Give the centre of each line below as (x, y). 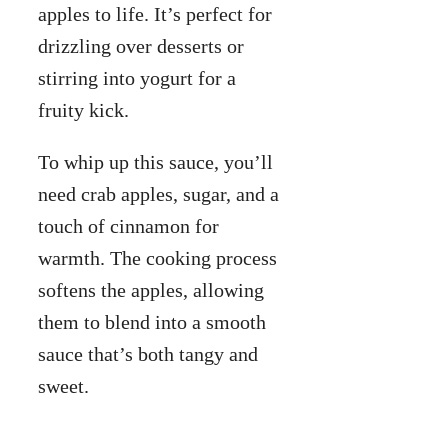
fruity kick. (83, 109)
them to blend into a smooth (152, 321)
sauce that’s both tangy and (148, 353)
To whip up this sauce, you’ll (155, 161)
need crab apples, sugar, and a (158, 193)
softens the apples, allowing (151, 289)
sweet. (63, 385)
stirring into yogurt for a (137, 77)
